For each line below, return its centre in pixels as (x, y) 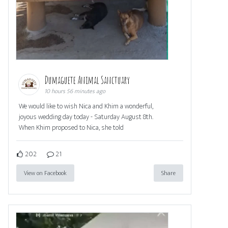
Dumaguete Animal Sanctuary (88, 80)
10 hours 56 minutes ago (75, 91)
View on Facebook (45, 173)
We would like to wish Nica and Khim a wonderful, (86, 106)
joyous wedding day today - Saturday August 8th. (86, 117)
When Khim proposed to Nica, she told (71, 128)
